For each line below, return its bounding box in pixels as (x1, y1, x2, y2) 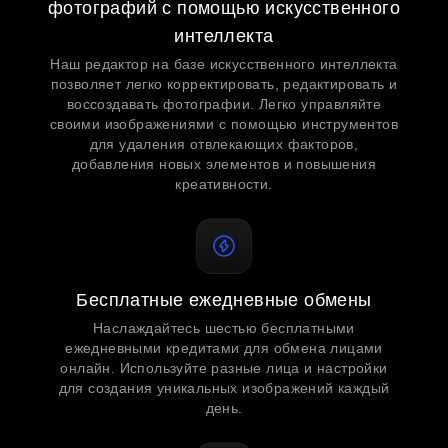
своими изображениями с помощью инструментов (49, 116, 399, 132)
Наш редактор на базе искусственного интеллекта (50, 56, 398, 72)
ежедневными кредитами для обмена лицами (65, 340, 383, 356)
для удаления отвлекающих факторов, (89, 136, 359, 152)
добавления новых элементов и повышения (71, 156, 377, 172)
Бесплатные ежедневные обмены (76, 290, 372, 310)
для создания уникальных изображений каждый (58, 380, 390, 396)
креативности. (175, 176, 273, 192)
